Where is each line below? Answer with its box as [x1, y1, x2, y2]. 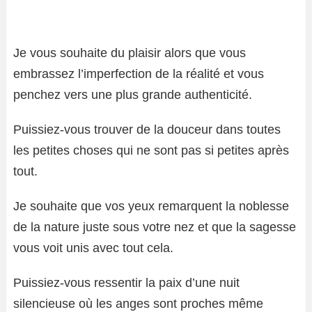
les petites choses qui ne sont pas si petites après [13, 143, 289, 157]
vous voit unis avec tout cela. [13, 240, 173, 255]
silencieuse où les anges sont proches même [13, 296, 263, 311]
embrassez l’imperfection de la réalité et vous [13, 66, 264, 81]
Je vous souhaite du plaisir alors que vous [13, 45, 246, 60]
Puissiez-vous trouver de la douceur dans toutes [13, 122, 281, 136]
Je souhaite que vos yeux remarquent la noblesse [13, 198, 289, 213]
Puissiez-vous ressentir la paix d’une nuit [13, 275, 240, 290]
